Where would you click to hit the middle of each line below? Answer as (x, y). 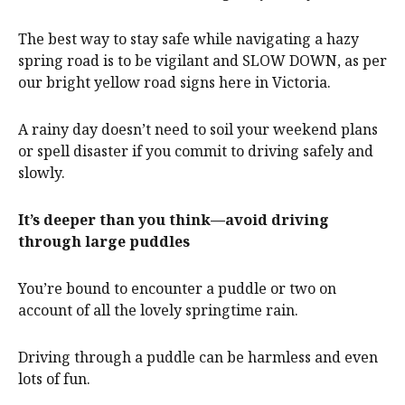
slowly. (42, 173)
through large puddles (104, 242)
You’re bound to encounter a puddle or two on (177, 289)
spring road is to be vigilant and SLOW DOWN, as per (202, 61)
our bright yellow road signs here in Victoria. (174, 83)
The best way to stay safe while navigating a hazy (188, 39)
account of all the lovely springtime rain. (158, 311)
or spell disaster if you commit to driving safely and (196, 151)
